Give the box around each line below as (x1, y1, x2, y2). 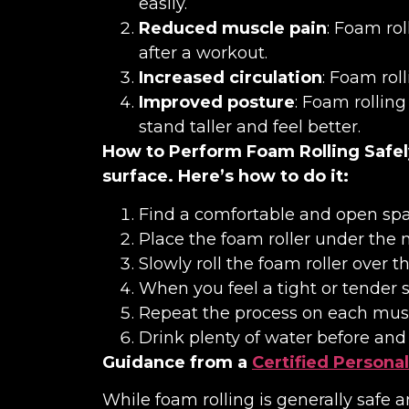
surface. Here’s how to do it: (102, 166, 349, 187)
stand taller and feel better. (139, 117, 361, 138)
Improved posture (139, 92, 295, 113)
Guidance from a (102, 351, 252, 372)
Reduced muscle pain (139, 18, 327, 39)
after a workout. (139, 43, 267, 64)
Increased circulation (139, 68, 322, 89)
